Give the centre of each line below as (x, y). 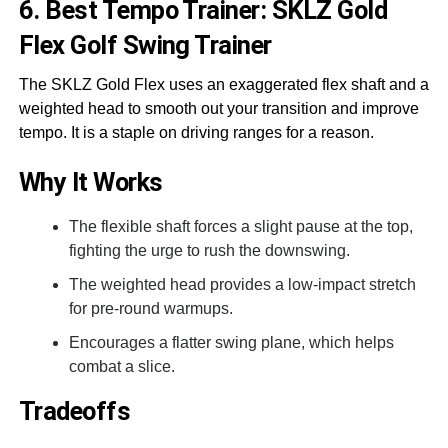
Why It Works (90, 181)
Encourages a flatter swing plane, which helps (231, 342)
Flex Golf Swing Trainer (145, 44)
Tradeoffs (74, 410)
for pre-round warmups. (150, 308)
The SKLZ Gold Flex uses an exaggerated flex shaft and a (223, 84)
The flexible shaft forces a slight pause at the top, (240, 226)
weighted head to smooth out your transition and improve (218, 108)
